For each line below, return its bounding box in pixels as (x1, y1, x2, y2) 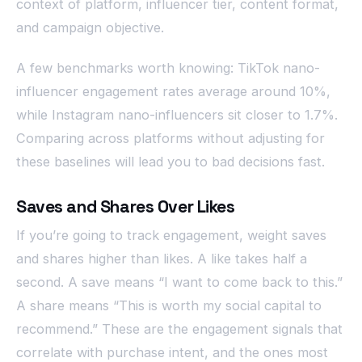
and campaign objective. (16, 19, 164, 36)
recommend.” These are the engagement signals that (16, 321, 343, 338)
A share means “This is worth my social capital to (16, 297, 322, 314)
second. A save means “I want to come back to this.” (16, 274, 343, 291)
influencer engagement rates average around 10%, (16, 83, 330, 100)
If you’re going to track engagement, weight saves (16, 227, 326, 244)
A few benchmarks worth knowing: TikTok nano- (16, 60, 320, 77)
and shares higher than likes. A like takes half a (16, 250, 307, 267)
